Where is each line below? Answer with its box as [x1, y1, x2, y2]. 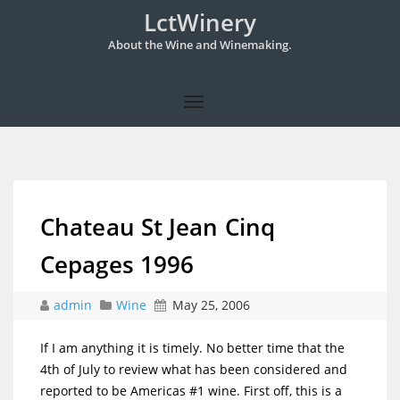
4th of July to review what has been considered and [40, 360, 347, 378]
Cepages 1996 [40, 247, 195, 280]
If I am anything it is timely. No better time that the [40, 338, 345, 356]
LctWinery [144, 6, 256, 38]
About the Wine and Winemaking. [108, 37, 292, 53]
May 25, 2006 [172, 296, 250, 313]
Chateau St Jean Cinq [40, 210, 276, 243]
